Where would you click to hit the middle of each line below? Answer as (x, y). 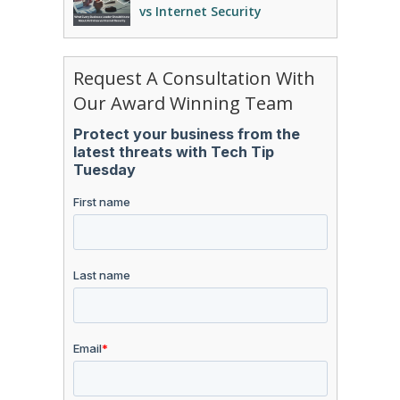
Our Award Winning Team (183, 103)
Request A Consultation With (194, 78)
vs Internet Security (200, 11)
